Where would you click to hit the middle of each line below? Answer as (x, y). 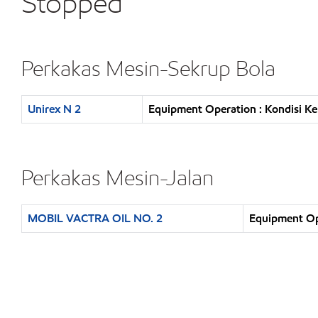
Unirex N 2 (54, 109)
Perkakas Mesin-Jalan (117, 177)
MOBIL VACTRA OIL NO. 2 (95, 218)
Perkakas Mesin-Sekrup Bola (148, 68)
